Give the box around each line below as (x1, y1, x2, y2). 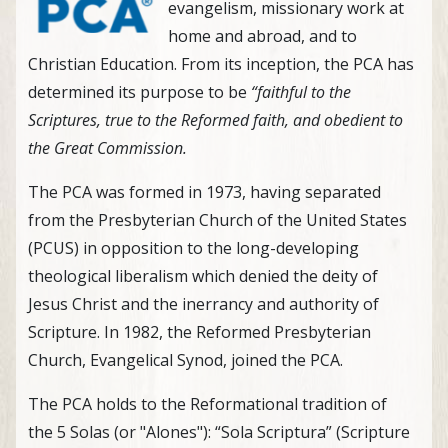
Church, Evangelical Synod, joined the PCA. (28, 348, 343, 371)
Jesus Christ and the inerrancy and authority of (28, 292, 379, 315)
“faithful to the (251, 80, 351, 103)
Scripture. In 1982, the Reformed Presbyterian (28, 320, 371, 343)
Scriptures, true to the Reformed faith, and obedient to (28, 108, 403, 131)
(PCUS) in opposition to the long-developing (28, 236, 359, 259)
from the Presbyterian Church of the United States (28, 208, 407, 231)
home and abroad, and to (168, 24, 357, 47)
